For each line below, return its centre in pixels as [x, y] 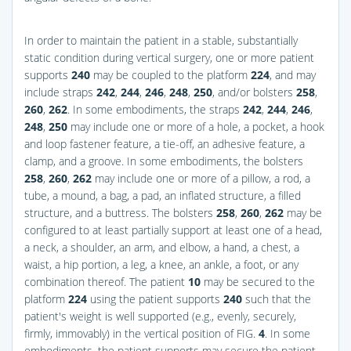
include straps [60, 92]
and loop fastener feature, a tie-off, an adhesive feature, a [165, 143]
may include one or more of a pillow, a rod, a [201, 178]
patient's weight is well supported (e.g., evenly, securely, [160, 316]
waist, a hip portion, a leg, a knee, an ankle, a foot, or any [161, 264]
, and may [293, 74]
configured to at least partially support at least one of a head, [173, 230]
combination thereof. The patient [106, 281]
